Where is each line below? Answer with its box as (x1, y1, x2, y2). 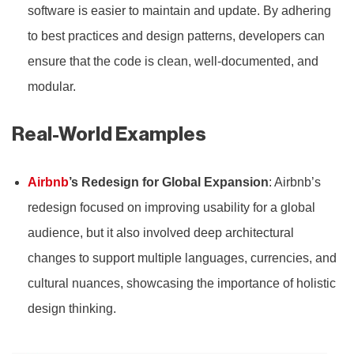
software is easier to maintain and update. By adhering (28, 3, 331, 17)
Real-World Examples (12, 124, 206, 144)
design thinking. (28, 301, 116, 315)
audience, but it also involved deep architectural (28, 225, 294, 239)
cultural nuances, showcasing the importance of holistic (28, 276, 336, 290)
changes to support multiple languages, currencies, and (28, 250, 337, 265)
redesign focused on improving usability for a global (28, 200, 315, 214)
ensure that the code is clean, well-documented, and (28, 54, 318, 68)
